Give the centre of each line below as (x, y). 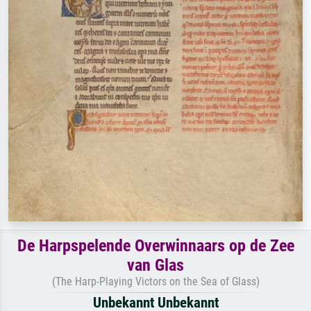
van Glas (155, 265)
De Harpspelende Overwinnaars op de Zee (155, 245)
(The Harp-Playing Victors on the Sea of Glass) (155, 281)
